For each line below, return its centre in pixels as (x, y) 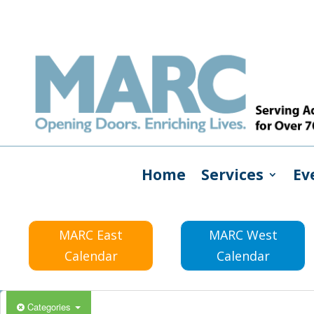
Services (232, 174)
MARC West (243, 235)
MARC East (91, 235)
